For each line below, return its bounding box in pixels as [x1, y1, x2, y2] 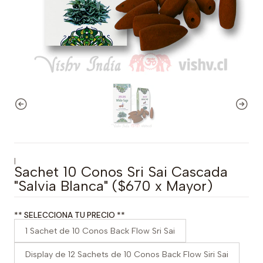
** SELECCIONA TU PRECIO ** [14, 210, 125, 220]
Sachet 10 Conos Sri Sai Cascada [14, 163, 228, 180]
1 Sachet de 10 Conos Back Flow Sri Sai [25, 225, 175, 236]
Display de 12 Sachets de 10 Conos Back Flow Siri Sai [25, 249, 228, 259]
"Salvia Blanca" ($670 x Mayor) [14, 177, 213, 194]
